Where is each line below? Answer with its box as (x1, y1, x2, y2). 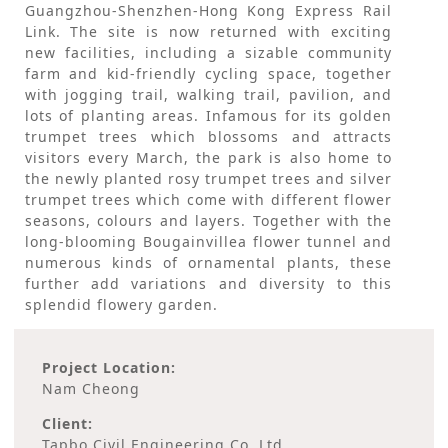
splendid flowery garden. (24, 295, 218, 315)
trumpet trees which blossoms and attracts (24, 127, 392, 147)
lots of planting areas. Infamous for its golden (24, 106, 392, 126)
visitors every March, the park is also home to (24, 148, 392, 168)
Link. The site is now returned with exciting (24, 22, 392, 42)
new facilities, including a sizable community (24, 43, 392, 63)
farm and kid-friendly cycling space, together (24, 64, 392, 84)
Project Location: (42, 358, 176, 378)
